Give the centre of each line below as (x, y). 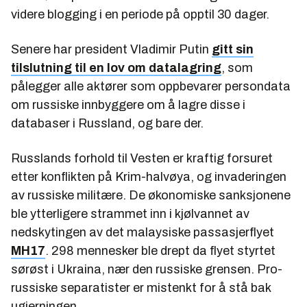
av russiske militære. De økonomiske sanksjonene (151, 195)
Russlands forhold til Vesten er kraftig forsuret (142, 158)
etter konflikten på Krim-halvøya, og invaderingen (149, 176)
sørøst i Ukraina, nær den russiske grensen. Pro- (147, 269)
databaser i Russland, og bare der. (107, 123)
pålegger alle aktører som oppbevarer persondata (151, 86)
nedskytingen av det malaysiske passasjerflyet (143, 232)
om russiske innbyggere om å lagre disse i (128, 105)
